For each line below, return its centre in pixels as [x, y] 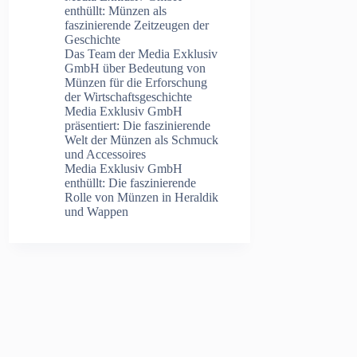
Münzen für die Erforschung [136, 82]
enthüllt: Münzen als [116, 10]
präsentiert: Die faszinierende [138, 125]
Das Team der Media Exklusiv [141, 53]
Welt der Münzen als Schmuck [142, 139]
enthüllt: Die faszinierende [131, 182]
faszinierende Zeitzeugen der [137, 25]
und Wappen [97, 211]
